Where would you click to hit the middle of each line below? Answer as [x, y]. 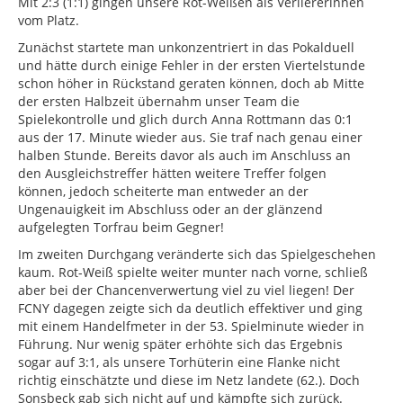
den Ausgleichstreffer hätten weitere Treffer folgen [172, 174]
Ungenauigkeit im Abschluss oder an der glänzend [170, 210]
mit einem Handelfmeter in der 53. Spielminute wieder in [191, 327]
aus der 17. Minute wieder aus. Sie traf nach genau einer [190, 138]
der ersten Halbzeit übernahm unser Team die [159, 102]
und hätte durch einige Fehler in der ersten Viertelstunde [192, 66]
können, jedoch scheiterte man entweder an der [163, 192]
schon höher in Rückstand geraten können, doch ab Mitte [191, 84]
